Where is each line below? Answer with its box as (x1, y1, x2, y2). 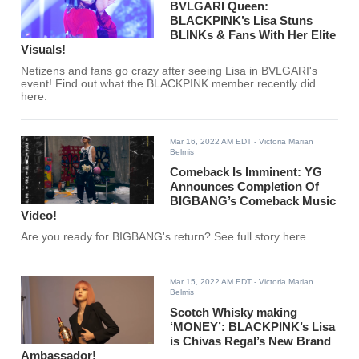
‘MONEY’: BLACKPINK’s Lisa (170, 320, 336, 334)
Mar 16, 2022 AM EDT (170, 137, 252, 147)
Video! (21, 208, 58, 223)
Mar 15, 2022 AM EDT (170, 277, 252, 287)
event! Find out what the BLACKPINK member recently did (21, 78, 317, 91)
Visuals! (21, 42, 67, 57)
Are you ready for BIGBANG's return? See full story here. (21, 231, 310, 244)
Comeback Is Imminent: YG (170, 165, 323, 179)
